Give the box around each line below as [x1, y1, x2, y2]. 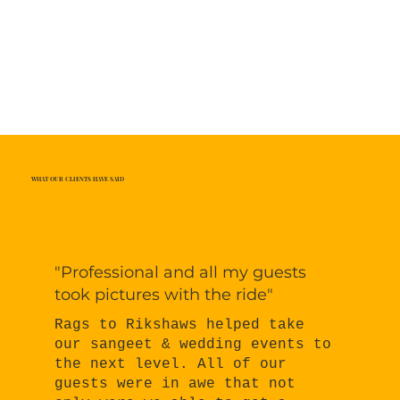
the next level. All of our [54, 355, 287, 372]
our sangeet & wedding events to [54, 336, 332, 353]
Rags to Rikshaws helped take [54, 316, 305, 333]
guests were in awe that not [54, 375, 296, 392]
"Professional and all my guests [54, 262, 307, 282]
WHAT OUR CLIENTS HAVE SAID [31, 175, 125, 184]
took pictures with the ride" [54, 284, 274, 304]
